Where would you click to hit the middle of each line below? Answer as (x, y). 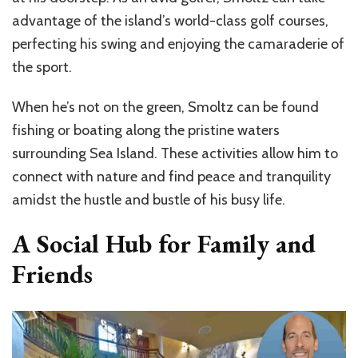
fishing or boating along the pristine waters (146, 131)
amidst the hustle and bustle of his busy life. (149, 200)
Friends (52, 274)
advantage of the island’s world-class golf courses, (170, 21)
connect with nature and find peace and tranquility (171, 177)
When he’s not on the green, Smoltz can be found (165, 107)
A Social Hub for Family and (164, 244)
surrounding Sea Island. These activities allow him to (175, 154)
